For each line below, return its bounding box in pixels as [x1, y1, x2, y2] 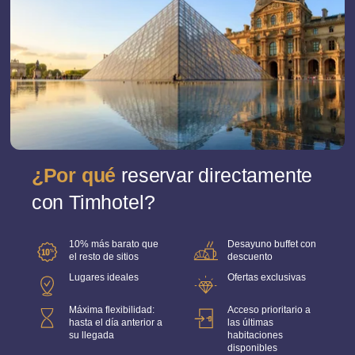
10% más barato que [68, 239, 158, 250]
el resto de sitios [68, 251, 139, 263]
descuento [227, 251, 273, 263]
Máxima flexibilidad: [68, 304, 155, 316]
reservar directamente [121, 165, 313, 187]
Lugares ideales [68, 271, 139, 283]
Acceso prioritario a [227, 304, 311, 316]
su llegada [68, 330, 114, 342]
